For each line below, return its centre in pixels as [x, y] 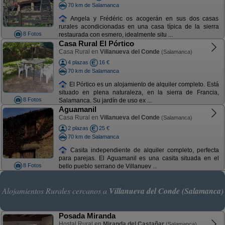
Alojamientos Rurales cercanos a [55, 191]
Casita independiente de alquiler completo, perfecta [143, 150]
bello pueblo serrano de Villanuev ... [108, 166]
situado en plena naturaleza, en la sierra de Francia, [139, 93]
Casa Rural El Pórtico [96, 43]
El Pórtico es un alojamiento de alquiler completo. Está [143, 84]
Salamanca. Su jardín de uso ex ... [105, 101]
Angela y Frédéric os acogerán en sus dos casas [143, 18]
